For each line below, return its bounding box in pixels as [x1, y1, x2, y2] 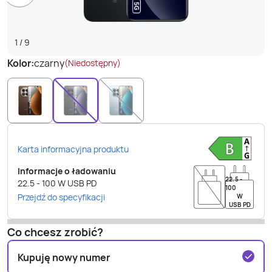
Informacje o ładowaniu [18, 165, 116, 177]
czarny [34, 56, 64, 70]
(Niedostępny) [64, 57, 121, 69]
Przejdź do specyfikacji [18, 191, 105, 203]
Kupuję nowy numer [18, 251, 110, 264]
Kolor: [7, 56, 34, 70]
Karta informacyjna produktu [18, 143, 129, 155]
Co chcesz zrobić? [7, 225, 103, 239]
